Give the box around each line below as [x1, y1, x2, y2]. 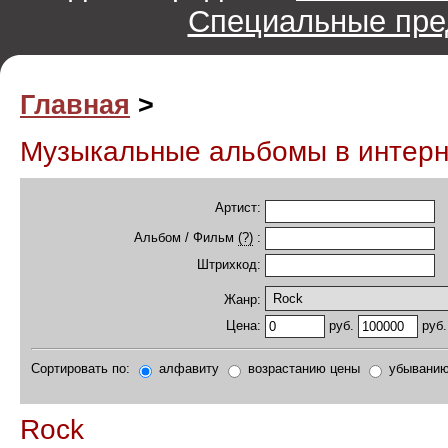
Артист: [215, 199, 261, 215]
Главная [20, 89, 130, 120]
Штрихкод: [197, 256, 261, 272]
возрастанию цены [244, 360, 364, 376]
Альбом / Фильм [134, 229, 238, 245]
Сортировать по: [31, 360, 134, 376]
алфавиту [155, 360, 223, 376]
